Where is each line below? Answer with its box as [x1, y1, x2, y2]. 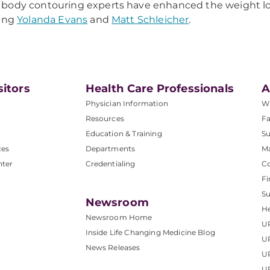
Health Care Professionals [85, 81, 234, 95]
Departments [85, 143, 136, 153]
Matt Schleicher [111, 13, 189, 25]
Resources [85, 113, 124, 123]
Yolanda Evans [17, 13, 88, 25]
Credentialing [85, 159, 136, 168]
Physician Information [85, 98, 168, 108]
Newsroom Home [85, 212, 152, 222]
